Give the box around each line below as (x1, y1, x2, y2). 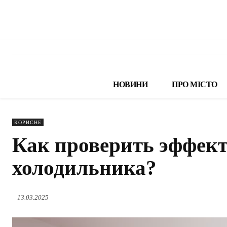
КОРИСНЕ (14, 120, 42, 126)
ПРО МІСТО (172, 80, 217, 89)
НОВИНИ (113, 80, 147, 89)
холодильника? (12, 156, 157, 180)
